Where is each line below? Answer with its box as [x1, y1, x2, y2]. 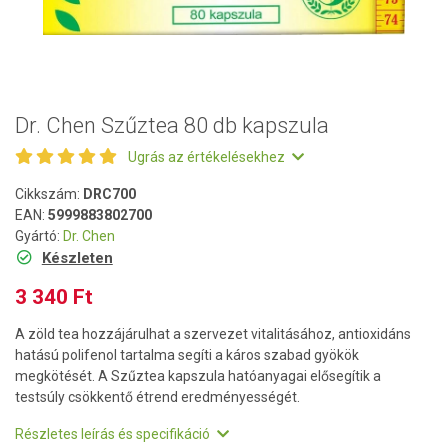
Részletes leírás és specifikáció [15, 426, 213, 442]
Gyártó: [15, 228, 63, 244]
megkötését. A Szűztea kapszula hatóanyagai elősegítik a [15, 368, 381, 384]
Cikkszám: [15, 186, 83, 202]
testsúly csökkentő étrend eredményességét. [15, 389, 300, 405]
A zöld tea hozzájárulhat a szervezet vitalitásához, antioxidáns [15, 326, 411, 342]
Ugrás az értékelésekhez [128, 149, 288, 165]
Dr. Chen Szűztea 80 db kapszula [15, 113, 329, 138]
